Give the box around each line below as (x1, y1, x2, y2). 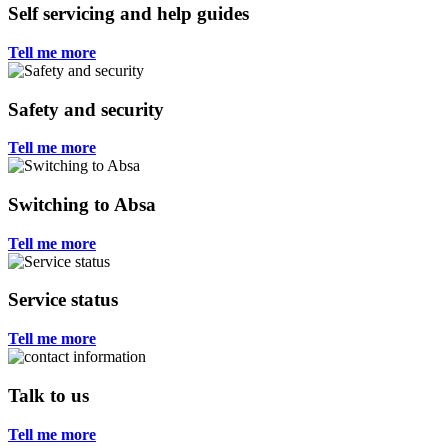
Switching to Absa (8, 193, 156, 215)
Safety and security (8, 98, 164, 120)
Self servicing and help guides (8, 3, 249, 25)
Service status (8, 289, 118, 311)
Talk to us (8, 384, 89, 406)
